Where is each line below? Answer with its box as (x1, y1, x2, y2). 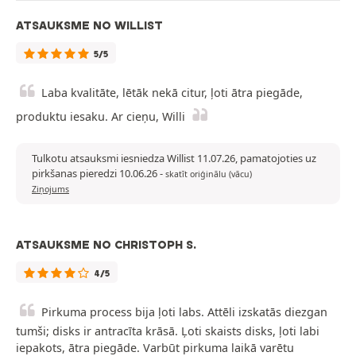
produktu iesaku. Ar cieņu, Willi (16, 109, 185, 125)
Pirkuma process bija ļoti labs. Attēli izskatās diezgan (41, 304, 327, 320)
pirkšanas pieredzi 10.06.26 (32, 166, 160, 181)
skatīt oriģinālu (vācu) (165, 168, 252, 180)
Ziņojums (32, 184, 69, 195)
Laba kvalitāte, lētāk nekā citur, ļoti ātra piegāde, (41, 85, 303, 101)
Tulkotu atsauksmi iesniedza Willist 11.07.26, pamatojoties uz (32, 151, 316, 166)
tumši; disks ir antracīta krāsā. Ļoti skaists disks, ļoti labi (16, 323, 319, 339)
